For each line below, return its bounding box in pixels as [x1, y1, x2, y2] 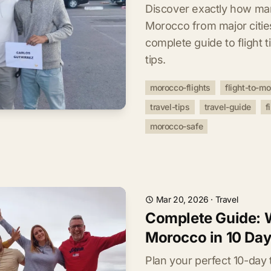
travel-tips [150, 102, 190, 112]
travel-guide [204, 102, 251, 112]
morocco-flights [150, 82, 211, 93]
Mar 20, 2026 [155, 194, 209, 204]
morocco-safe [150, 121, 203, 131]
